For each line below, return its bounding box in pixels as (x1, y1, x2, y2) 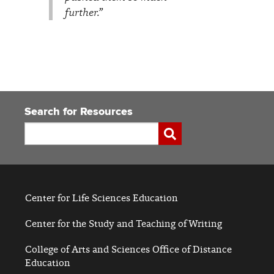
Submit (163, 125, 194, 138)
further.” (65, 4, 103, 20)
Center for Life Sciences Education (25, 191, 178, 205)
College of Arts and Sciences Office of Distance (25, 243, 232, 256)
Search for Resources (24, 105, 133, 119)
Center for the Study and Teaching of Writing (25, 217, 222, 231)
